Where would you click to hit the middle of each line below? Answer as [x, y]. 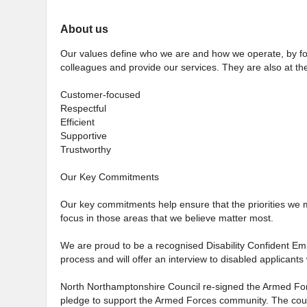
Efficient [77, 122]
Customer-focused [100, 95]
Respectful [83, 109]
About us [84, 29]
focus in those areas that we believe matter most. [167, 218]
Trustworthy [86, 150]
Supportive [84, 136]
